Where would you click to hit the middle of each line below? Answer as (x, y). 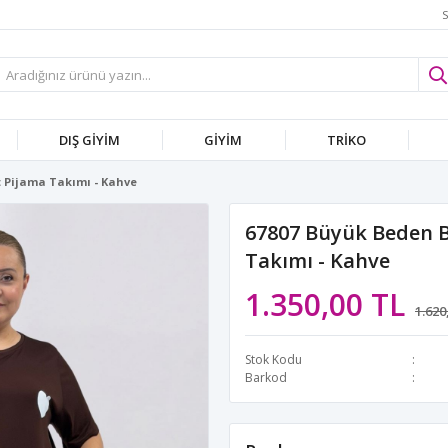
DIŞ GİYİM (90, 140)
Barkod (266, 377)
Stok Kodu (273, 359)
